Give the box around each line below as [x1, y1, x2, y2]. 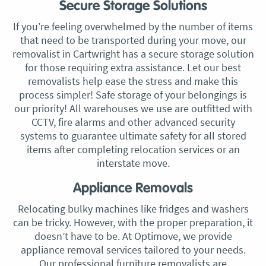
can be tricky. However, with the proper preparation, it [13, 216, 253, 229]
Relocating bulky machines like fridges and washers [17, 202, 249, 216]
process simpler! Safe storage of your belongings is [19, 88, 247, 102]
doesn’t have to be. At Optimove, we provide [34, 229, 232, 243]
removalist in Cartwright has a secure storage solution [12, 47, 254, 61]
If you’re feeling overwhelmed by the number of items [13, 20, 253, 33]
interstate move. [96, 156, 170, 170]
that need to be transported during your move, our [20, 33, 246, 47]
